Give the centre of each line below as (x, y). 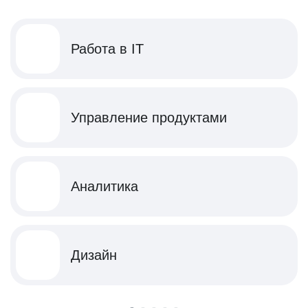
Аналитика (104, 186)
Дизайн (94, 255)
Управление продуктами (149, 118)
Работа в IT (107, 49)
